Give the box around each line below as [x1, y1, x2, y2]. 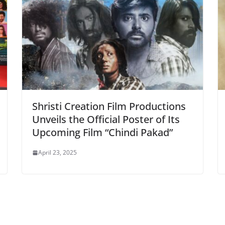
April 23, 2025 [38, 148, 77, 157]
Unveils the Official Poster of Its [32, 113, 180, 127]
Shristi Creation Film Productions [32, 99, 186, 114]
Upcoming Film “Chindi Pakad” [32, 126, 173, 140]
